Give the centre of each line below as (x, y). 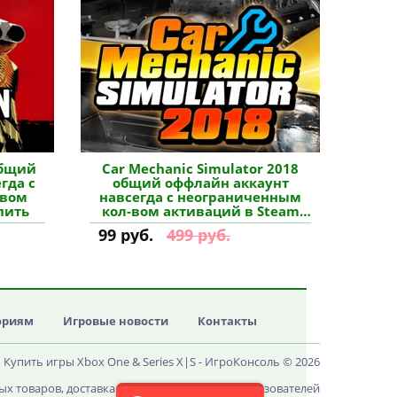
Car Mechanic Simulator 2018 (200, 168)
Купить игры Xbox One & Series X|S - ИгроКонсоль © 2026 (162, 362)
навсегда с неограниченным (200, 197)
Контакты (227, 321)
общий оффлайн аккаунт (200, 183)
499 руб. (198, 235)
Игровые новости (115, 321)
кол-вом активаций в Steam (200, 211)
